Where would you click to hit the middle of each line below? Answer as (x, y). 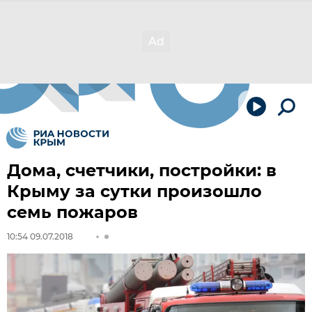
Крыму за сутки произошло (134, 191)
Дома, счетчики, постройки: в (142, 170)
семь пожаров (72, 212)
